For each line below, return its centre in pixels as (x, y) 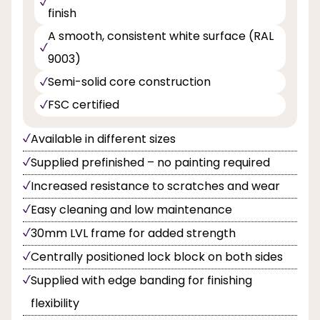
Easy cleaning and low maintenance (131, 210)
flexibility (55, 304)
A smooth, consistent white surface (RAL (161, 36)
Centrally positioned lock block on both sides (157, 257)
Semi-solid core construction (129, 82)
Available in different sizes (103, 139)
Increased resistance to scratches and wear (155, 186)
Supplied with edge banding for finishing (141, 281)
